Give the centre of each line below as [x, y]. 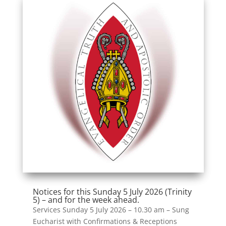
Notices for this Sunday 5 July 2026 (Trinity [112, 192]
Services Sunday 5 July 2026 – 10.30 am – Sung [111, 210]
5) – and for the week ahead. [86, 200]
